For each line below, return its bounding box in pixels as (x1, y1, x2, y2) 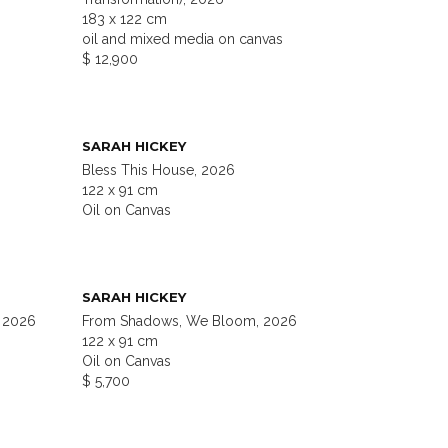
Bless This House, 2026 (82, 162, 235, 179)
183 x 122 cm (82, 11, 167, 28)
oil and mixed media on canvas (82, 31, 283, 48)
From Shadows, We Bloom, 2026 (82, 313, 297, 330)
